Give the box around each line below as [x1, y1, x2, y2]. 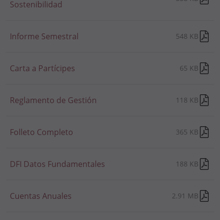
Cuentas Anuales [10, 191, 72, 201]
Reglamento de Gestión [10, 95, 97, 106]
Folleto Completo [10, 127, 73, 137]
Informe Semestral [10, 31, 79, 42]
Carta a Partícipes [10, 63, 75, 74]
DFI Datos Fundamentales [10, 159, 105, 169]
